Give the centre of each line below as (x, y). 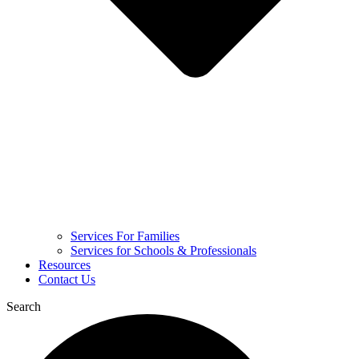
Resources (65, 264)
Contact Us (67, 279)
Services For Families (125, 236)
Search (24, 306)
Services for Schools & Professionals (163, 250)
